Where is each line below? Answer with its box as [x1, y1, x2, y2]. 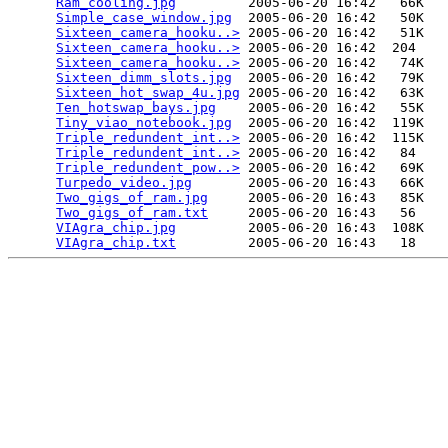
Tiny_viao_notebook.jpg [56, 115, 232, 131]
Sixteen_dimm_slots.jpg [56, 70, 232, 86]
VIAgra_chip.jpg [56, 220, 176, 236]
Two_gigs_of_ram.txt [56, 205, 208, 221]
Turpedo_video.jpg [56, 175, 192, 191]
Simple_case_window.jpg [56, 10, 232, 26]
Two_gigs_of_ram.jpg [56, 190, 208, 206]
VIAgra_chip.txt [56, 235, 176, 251]
